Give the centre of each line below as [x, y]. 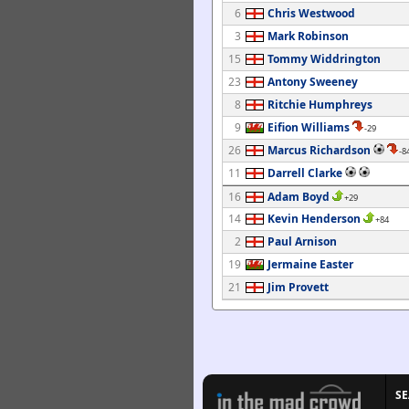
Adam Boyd [299, 197]
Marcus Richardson [319, 150]
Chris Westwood [311, 13]
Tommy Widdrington [324, 59]
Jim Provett [298, 287]
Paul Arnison [302, 241]
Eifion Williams [309, 127]
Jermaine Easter [310, 264]
